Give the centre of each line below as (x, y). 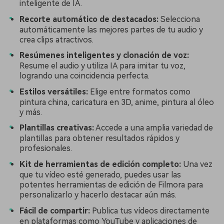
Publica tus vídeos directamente (150, 210)
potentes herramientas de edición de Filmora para (111, 184)
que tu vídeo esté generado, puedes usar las (100, 174)
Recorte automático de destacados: (89, 19)
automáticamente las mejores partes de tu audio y (111, 29)
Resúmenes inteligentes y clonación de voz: (104, 55)
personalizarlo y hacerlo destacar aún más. (98, 194)
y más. (31, 112)
